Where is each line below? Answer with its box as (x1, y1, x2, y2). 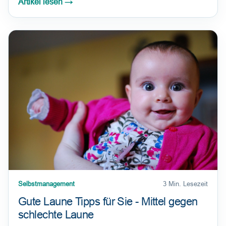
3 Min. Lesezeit (163, 180, 208, 188)
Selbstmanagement (18, 180, 75, 188)
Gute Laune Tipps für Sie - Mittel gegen (18, 195, 198, 208)
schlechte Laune (18, 208, 94, 221)
